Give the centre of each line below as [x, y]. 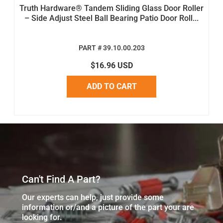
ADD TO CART [111, 86]
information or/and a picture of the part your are [108, 207]
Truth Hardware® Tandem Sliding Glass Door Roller [111, 8]
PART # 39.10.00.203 [111, 48]
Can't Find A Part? [61, 179]
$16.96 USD [111, 65]
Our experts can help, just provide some [93, 197]
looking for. [42, 217]
